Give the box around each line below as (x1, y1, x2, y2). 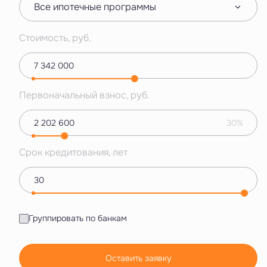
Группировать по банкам (28, 213, 127, 224)
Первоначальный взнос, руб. (19, 89, 150, 102)
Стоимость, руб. (19, 32, 91, 45)
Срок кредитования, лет (19, 146, 128, 159)
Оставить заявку (105, 253, 172, 264)
